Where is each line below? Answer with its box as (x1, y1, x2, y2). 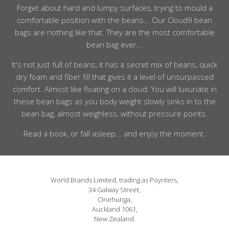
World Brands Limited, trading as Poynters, (51, 175, 178, 185)
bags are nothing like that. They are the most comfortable (14, 27, 215, 38)
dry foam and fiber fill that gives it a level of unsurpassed (15, 72, 214, 82)
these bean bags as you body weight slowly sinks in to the (13, 96, 216, 107)
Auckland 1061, (91, 204, 138, 214)
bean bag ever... (86, 39, 143, 50)
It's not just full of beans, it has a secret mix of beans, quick (12, 59, 217, 70)
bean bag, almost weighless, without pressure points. (21, 108, 208, 119)
